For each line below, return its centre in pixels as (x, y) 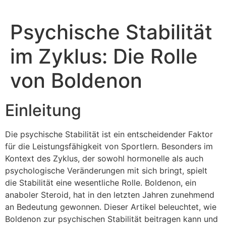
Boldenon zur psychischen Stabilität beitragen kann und (111, 219)
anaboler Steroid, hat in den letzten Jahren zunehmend (110, 195)
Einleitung (43, 110)
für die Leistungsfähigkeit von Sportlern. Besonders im (109, 146)
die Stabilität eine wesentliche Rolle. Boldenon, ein (101, 183)
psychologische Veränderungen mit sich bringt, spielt (106, 171)
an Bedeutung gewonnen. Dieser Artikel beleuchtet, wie (111, 207)
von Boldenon (76, 80)
